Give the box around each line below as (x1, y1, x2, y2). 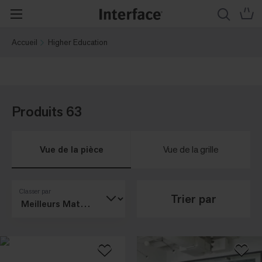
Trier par (171, 191, 216, 207)
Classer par (19, 187, 51, 196)
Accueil (12, 37, 37, 47)
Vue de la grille (163, 143, 219, 156)
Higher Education (48, 37, 108, 47)
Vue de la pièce (39, 143, 104, 156)
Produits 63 (12, 102, 82, 121)
